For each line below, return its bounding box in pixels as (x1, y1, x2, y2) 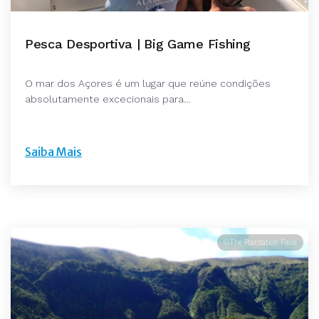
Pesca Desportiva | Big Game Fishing (25, 36, 251, 51)
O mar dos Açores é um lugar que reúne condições (25, 77, 271, 89)
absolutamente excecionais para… (25, 93, 191, 105)
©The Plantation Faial (224, 237, 297, 247)
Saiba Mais (25, 144, 82, 159)
